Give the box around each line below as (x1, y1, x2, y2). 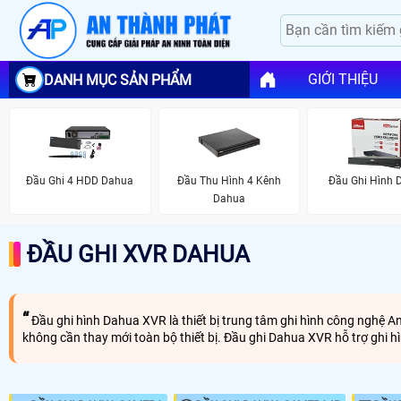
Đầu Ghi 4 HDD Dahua (26, 174, 134, 187)
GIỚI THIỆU (307, 71, 378, 89)
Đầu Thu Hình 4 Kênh (176, 174, 281, 187)
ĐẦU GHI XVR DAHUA (27, 240, 250, 268)
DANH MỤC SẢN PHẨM (44, 71, 192, 89)
